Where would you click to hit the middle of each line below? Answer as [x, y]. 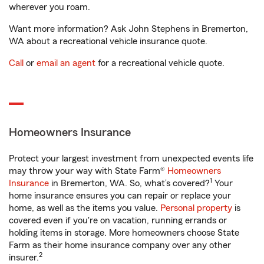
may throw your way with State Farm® [88, 171]
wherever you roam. [49, 7]
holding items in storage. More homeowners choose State [124, 233]
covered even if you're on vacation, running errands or [118, 220]
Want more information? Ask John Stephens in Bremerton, [128, 29]
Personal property [196, 208]
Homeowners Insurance [70, 133]
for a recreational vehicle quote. [160, 63]
